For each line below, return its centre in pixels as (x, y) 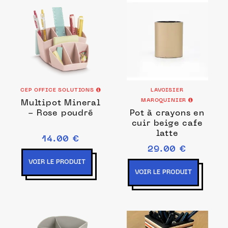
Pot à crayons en (167, 113)
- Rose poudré (61, 113)
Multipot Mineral (61, 103)
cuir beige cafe (167, 124)
